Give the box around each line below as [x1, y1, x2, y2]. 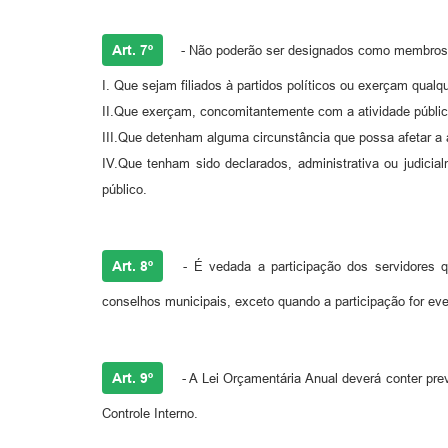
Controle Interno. [102, 406, 198, 422]
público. [102, 182, 147, 198]
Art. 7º [112, 42, 153, 59]
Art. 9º [112, 370, 153, 387]
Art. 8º [112, 258, 153, 275]
